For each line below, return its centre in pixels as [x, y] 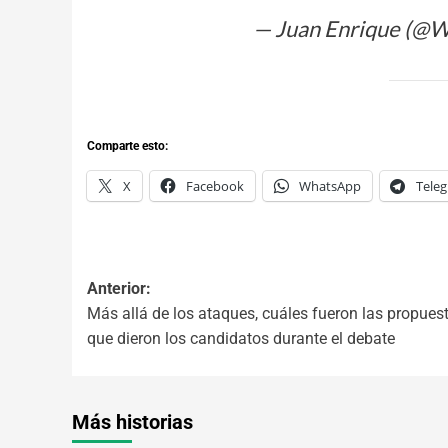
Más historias [132, 421]
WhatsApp [330, 185]
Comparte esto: [127, 145]
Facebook [215, 185]
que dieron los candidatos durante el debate [241, 338]
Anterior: [119, 288]
